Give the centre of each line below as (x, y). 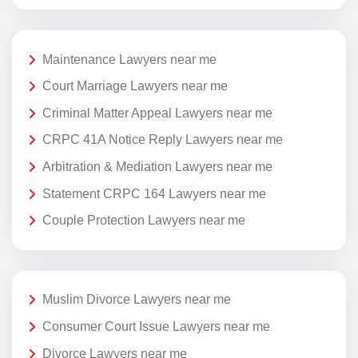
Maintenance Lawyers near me (129, 59)
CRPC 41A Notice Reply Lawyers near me (163, 140)
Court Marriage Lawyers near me (135, 86)
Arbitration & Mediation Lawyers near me (157, 166)
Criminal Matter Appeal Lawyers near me (157, 113)
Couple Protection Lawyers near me (144, 221)
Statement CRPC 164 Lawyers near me (154, 193)
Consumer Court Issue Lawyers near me (156, 326)
